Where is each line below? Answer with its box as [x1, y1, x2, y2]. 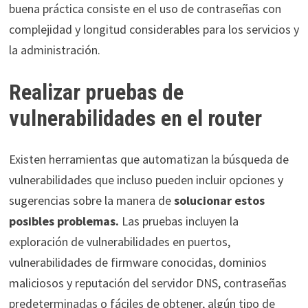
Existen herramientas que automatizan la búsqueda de [8, 151, 289, 168]
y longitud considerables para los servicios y [71, 21, 299, 37]
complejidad [8, 21, 72, 37]
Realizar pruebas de [8, 78, 184, 105]
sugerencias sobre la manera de [8, 192, 174, 209]
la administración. [8, 41, 100, 58]
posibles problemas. [8, 213, 119, 230]
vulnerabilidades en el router [8, 104, 262, 131]
